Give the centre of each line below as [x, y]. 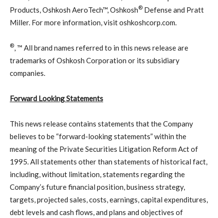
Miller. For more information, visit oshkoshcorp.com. [93, 22]
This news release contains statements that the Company [101, 123]
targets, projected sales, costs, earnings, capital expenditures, [109, 199]
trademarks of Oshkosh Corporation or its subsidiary [95, 60]
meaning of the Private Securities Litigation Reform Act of [104, 149]
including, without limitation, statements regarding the [97, 174]
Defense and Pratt [173, 9]
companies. [27, 73]
